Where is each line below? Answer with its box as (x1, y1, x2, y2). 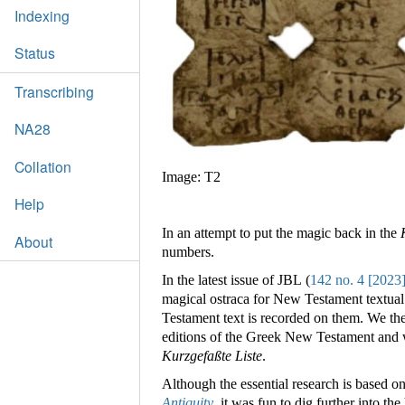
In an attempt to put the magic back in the (162, 225, 400, 241)
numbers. (162, 244, 214, 260)
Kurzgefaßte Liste (162, 348, 262, 364)
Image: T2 (162, 169, 221, 185)
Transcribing (14, 80, 94, 101)
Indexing (14, 5, 70, 25)
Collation (14, 155, 71, 176)
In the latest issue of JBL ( (162, 272, 310, 288)
